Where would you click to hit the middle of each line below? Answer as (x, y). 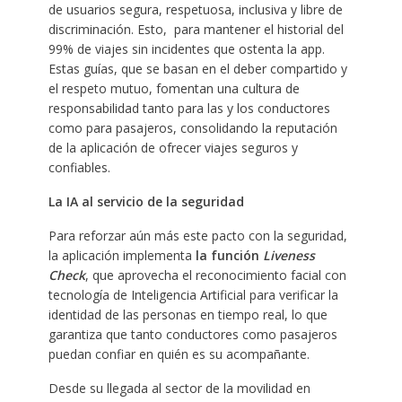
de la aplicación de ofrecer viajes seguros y (173, 147)
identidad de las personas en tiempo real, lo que (188, 314)
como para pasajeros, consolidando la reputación (192, 127)
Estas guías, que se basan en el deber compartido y (197, 68)
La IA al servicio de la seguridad (146, 201)
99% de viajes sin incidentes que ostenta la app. (186, 48)
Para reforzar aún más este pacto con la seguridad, (197, 235)
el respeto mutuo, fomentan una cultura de (174, 88)
